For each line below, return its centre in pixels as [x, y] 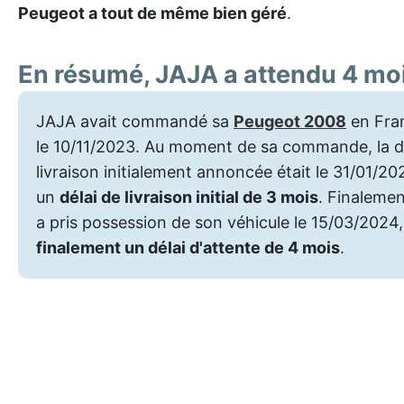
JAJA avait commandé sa [135, 121]
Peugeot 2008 [290, 121]
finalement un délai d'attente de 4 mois [188, 248]
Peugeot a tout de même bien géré [152, 13]
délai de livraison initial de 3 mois [189, 197]
